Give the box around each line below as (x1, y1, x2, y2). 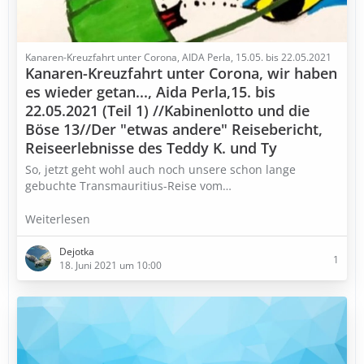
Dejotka (59, 245, 94, 258)
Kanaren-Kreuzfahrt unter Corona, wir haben (25, 63, 337, 83)
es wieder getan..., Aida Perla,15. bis (25, 82, 275, 102)
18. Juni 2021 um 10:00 (59, 258, 162, 272)
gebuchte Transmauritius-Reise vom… (25, 178, 232, 193)
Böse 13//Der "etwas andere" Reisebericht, (25, 119, 323, 139)
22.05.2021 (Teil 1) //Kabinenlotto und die (25, 101, 310, 120)
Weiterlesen (25, 211, 93, 227)
